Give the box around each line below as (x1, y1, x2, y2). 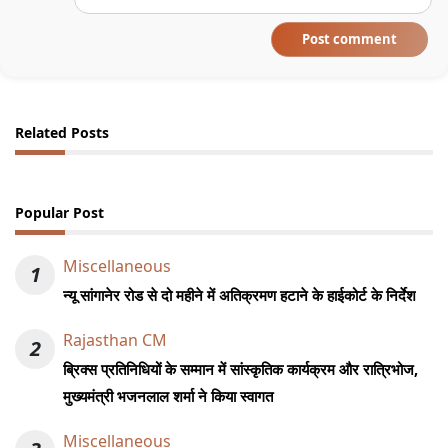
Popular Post (15, 203, 104, 223)
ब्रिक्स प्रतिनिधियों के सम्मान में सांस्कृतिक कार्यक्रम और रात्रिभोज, (63, 359, 418, 380)
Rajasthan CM (63, 329, 167, 352)
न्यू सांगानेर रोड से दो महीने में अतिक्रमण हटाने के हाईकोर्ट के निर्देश (63, 285, 416, 306)
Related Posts (15, 123, 109, 143)
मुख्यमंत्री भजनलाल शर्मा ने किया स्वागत (63, 386, 273, 407)
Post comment (302, 30, 397, 49)
